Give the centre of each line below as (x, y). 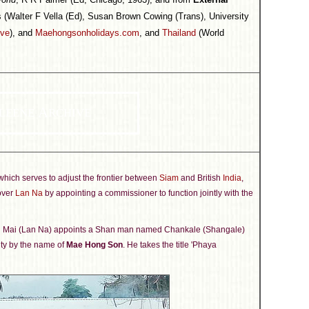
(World (210, 33)
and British (201, 178)
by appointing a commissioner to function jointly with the (148, 193)
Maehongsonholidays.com (87, 33)
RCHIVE (69, 112)
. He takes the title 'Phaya (170, 245)
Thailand (179, 33)
